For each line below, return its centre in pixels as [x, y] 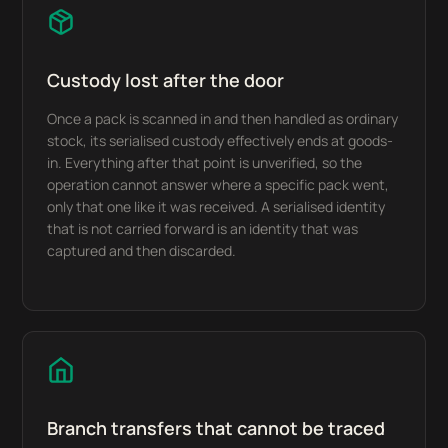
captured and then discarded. [142, 250]
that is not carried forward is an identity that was [203, 228]
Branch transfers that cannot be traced [216, 428]
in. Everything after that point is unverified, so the [205, 162]
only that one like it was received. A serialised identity [216, 206]
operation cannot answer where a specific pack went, [218, 184]
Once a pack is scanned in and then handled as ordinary [223, 118]
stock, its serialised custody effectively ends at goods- [220, 140]
